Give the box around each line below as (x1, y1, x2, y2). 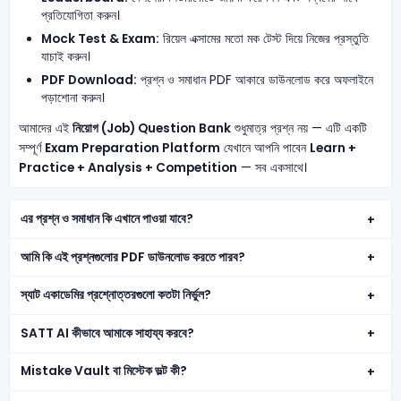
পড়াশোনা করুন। (41, 90, 106, 107)
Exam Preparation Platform (44, 140, 220, 158)
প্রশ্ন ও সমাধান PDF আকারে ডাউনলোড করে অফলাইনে (137, 72, 374, 90)
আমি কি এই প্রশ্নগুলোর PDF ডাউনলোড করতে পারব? (21, 248, 246, 266)
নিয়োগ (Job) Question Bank (72, 120, 231, 138)
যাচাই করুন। (41, 48, 91, 66)
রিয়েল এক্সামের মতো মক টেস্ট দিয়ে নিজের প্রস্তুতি (159, 30, 370, 48)
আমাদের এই (18, 120, 73, 138)
